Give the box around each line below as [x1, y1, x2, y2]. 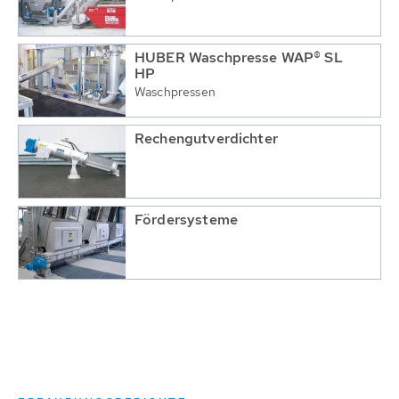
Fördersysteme [134, 210, 238, 229]
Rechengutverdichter [134, 129, 278, 148]
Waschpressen [134, 84, 216, 100]
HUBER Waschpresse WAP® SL [134, 48, 343, 67]
